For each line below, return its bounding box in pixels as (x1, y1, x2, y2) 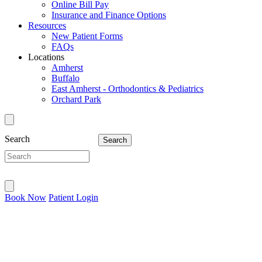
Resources (28, 20, 66, 30)
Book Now (5, 192, 46, 202)
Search (5, 134, 30, 144)
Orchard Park (51, 94, 101, 104)
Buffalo (51, 73, 80, 83)
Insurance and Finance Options (51, 10, 166, 20)
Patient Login (49, 192, 98, 202)
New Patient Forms (51, 31, 123, 41)
